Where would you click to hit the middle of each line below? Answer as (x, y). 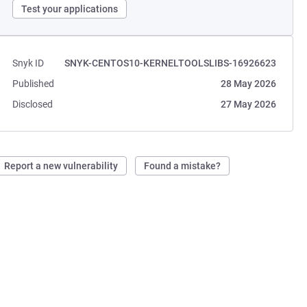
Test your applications (70, 9)
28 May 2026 (248, 84)
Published (34, 84)
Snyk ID (28, 63)
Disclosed (33, 104)
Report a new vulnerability (61, 166)
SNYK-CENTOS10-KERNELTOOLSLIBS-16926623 (170, 63)
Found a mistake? (183, 166)
